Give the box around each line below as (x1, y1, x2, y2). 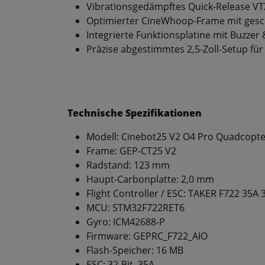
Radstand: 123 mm (86, 159, 170, 172)
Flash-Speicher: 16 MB (86, 244, 183, 257)
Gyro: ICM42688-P (86, 215, 165, 229)
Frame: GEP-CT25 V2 (86, 144, 176, 158)
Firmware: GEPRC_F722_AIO (86, 230, 208, 243)
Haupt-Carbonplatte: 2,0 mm (86, 173, 214, 186)
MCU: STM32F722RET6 (86, 201, 185, 215)
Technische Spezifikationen (67, 106, 202, 120)
